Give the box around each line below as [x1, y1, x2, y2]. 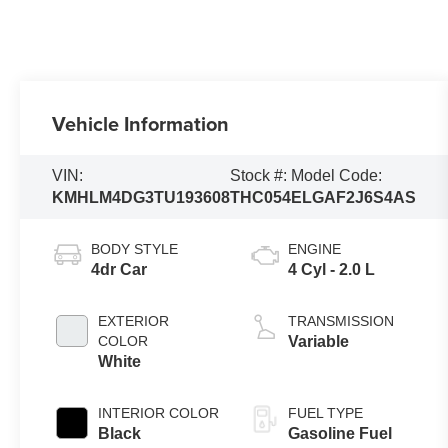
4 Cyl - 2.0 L [288, 261, 376, 279]
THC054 [230, 189, 292, 207]
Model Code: [291, 167, 383, 185]
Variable [288, 333, 350, 351]
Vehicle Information [52, 109, 230, 139]
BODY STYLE [91, 241, 179, 258]
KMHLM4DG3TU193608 [52, 189, 231, 207]
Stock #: [230, 167, 288, 185]
